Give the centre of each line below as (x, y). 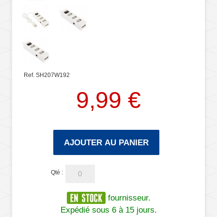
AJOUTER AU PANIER (106, 143)
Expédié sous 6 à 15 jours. (108, 210)
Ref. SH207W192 (47, 75)
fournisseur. (128, 198)
